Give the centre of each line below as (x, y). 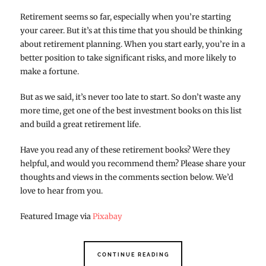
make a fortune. (49, 72)
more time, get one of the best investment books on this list (131, 111)
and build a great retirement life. (80, 125)
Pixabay (107, 217)
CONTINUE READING (133, 255)
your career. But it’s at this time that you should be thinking (131, 31)
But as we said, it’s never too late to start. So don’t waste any (130, 97)
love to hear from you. (61, 191)
